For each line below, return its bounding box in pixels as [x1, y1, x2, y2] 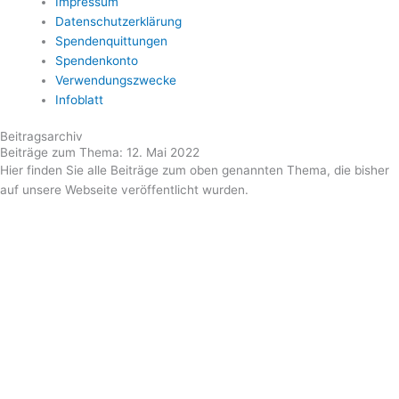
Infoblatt [54, 93, 103, 108]
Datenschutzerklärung [54, 14, 182, 29]
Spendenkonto [54, 53, 142, 69]
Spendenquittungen [54, 34, 171, 49]
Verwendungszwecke [54, 73, 180, 88]
